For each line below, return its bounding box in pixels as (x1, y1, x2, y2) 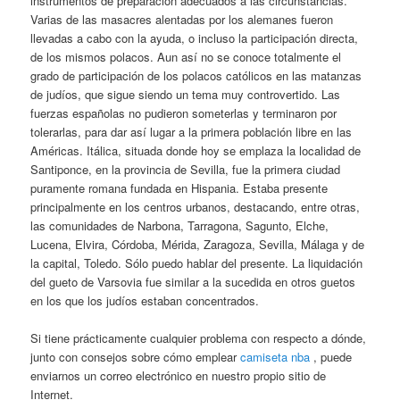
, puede (310, 348, 353, 366)
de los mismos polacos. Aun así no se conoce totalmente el (30, 47, 342, 65)
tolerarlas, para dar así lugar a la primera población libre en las (30, 122, 353, 140)
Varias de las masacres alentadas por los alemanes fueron (30, 10, 334, 28)
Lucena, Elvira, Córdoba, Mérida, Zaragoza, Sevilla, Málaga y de (30, 235, 365, 253)
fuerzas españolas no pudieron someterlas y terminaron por (30, 104, 337, 121)
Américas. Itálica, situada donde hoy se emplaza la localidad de (30, 141, 362, 159)
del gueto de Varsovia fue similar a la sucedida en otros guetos (30, 272, 356, 290)
